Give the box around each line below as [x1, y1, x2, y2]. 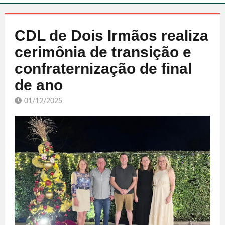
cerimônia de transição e [15, 43, 191, 60]
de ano [15, 76, 63, 93]
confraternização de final [15, 60, 192, 77]
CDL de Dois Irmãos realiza [15, 27, 208, 44]
